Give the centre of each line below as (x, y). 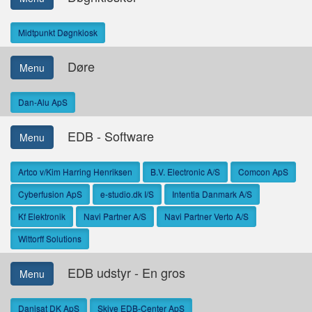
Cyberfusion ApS (50, 194)
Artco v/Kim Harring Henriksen (75, 172)
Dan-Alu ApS (43, 102)
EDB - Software (104, 135)
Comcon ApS (263, 172)
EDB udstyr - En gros (119, 272)
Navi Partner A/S (115, 216)
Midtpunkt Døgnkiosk (58, 32)
